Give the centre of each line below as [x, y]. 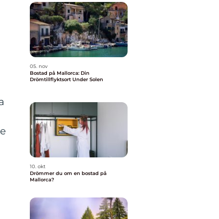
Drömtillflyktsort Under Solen [66, 79]
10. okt [38, 166]
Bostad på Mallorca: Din [60, 73]
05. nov [39, 66]
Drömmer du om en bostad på [68, 173]
